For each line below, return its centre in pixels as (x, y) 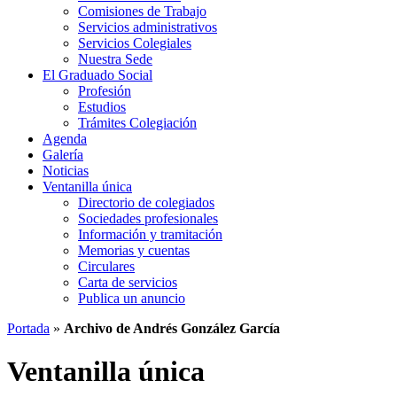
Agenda (65, 139)
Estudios (102, 107)
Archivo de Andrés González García (172, 328)
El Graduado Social (97, 75)
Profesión (105, 91)
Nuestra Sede (115, 59)
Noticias (66, 171)
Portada (28, 328)
